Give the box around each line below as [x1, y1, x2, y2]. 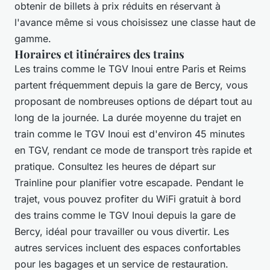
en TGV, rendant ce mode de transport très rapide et [14, 143, 252, 156]
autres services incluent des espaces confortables [14, 241, 240, 254]
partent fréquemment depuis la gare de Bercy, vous [14, 78, 248, 91]
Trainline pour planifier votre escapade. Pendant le [14, 176, 243, 189]
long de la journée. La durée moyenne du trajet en [14, 111, 241, 124]
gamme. [14, 32, 51, 45]
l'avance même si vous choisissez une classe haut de [14, 16, 256, 28]
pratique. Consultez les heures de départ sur [14, 160, 216, 172]
